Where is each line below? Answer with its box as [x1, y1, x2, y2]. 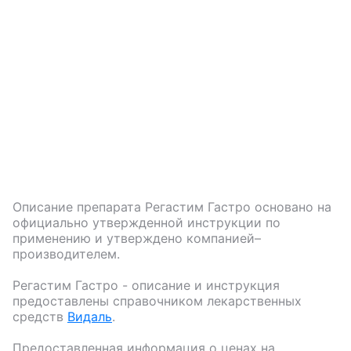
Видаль [67, 309, 112, 324]
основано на [251, 199, 331, 215]
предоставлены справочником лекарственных [13, 293, 302, 309]
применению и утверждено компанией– [13, 230, 261, 246]
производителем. [13, 246, 120, 262]
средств [13, 309, 63, 324]
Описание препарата [13, 199, 145, 215]
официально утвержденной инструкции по [13, 215, 280, 230]
